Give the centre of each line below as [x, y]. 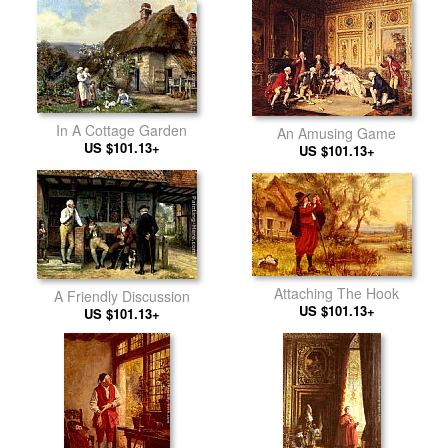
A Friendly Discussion [121, 296]
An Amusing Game [336, 133]
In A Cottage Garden [121, 129]
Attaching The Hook [336, 293]
